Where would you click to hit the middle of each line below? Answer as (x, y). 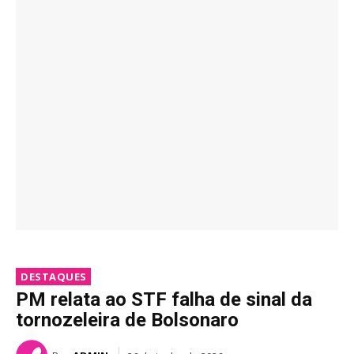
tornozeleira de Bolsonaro (127, 320)
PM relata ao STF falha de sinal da (164, 300)
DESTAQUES (54, 277)
